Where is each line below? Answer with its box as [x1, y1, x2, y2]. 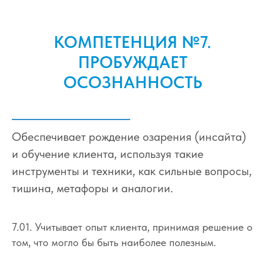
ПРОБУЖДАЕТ [77, 51, 188, 72]
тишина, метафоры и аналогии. [12, 180, 173, 195]
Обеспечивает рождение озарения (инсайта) [12, 129, 246, 144]
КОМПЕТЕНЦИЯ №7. [54, 31, 211, 52]
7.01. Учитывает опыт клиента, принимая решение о [12, 220, 253, 233]
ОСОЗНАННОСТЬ [63, 72, 202, 92]
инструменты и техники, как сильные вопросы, [12, 163, 252, 178]
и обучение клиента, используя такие [12, 146, 203, 161]
